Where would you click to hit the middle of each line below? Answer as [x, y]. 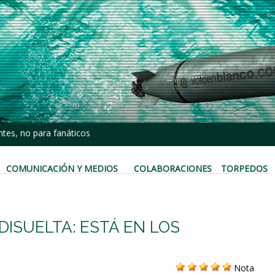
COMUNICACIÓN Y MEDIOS [62, 169]
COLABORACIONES [172, 169]
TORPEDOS [244, 169]
